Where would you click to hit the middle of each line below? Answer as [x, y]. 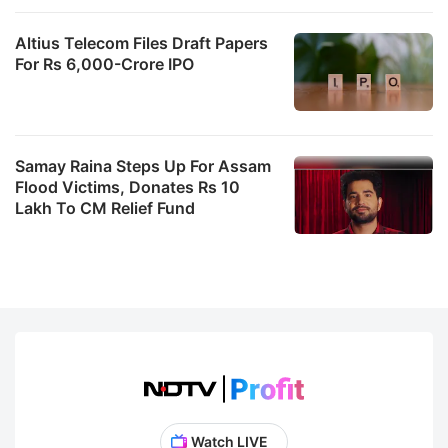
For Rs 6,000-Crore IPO [104, 63]
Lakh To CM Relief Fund [105, 207]
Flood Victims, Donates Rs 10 [127, 186]
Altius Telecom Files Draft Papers [141, 42]
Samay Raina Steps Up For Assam [143, 165]
